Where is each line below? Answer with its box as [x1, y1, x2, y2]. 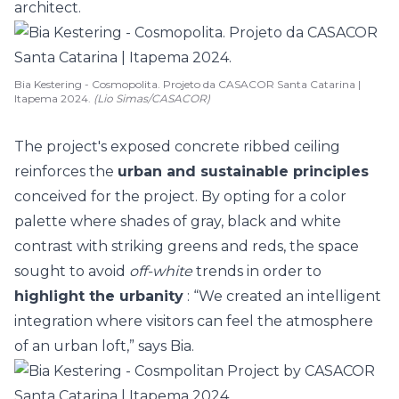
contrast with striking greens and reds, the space [14, 238, 359, 255]
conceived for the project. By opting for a [14, 188, 310, 205]
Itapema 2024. [14, 92, 94, 105]
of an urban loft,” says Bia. [14, 338, 194, 354]
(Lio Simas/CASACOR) [94, 92, 210, 105]
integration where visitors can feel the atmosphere [14, 313, 373, 330]
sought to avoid [14, 263, 129, 280]
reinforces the [14, 163, 118, 180]
